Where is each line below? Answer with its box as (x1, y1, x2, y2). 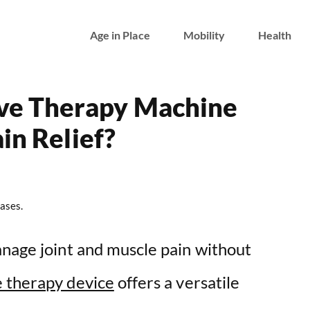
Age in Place (89, 28, 150, 42)
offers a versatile (113, 272, 239, 293)
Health (258, 28, 292, 42)
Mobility (183, 28, 226, 42)
